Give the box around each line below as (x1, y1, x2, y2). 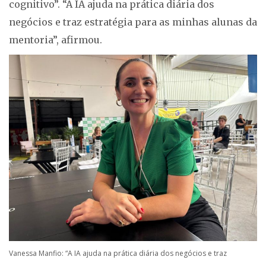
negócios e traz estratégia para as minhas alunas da (9, 16, 257, 28)
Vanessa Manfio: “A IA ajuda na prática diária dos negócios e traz (9, 248, 227, 259)
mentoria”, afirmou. (9, 34, 102, 46)
